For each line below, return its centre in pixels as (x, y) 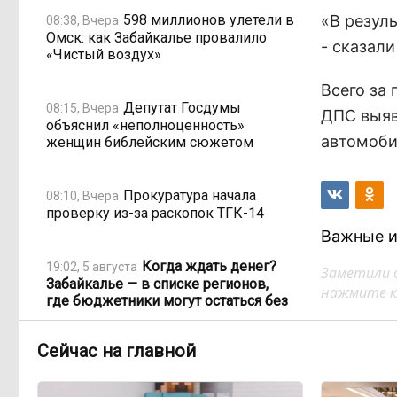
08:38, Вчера (82, 20)
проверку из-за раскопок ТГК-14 (155, 213)
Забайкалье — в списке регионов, (157, 284)
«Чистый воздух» (104, 54)
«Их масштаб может (209, 370)
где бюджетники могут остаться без (167, 301)
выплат (71, 318)
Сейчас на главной (117, 351)
